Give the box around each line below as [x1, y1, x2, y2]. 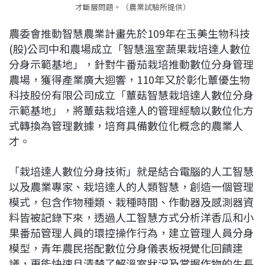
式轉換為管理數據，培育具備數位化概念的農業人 [9, 118, 243, 134]
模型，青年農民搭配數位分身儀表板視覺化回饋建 [9, 240, 243, 256]
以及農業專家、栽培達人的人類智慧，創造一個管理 [9, 179, 254, 195]
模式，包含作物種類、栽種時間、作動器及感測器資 [9, 194, 254, 210]
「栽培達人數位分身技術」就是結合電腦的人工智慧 [9, 163, 254, 179]
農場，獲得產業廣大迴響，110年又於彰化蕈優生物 [9, 72, 250, 88]
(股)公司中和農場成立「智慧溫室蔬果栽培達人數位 [9, 41, 251, 57]
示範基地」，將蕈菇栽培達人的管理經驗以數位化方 [9, 102, 254, 118]
